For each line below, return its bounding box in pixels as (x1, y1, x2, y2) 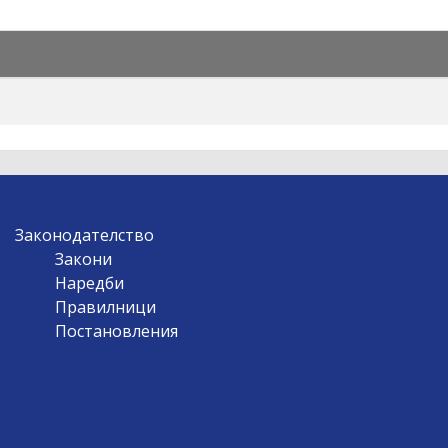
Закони (54, 247, 112, 270)
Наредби (54, 271, 124, 294)
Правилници (54, 295, 156, 318)
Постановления (54, 319, 178, 342)
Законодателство (14, 223, 154, 246)
